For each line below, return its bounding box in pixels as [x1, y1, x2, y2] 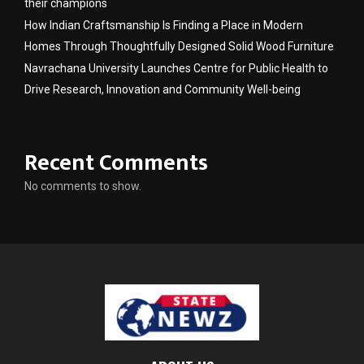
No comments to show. [24, 179, 141, 193]
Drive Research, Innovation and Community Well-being [24, 82, 301, 96]
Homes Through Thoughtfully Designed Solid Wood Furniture [24, 39, 334, 53]
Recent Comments [24, 143, 208, 182]
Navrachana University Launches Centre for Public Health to [24, 61, 328, 75]
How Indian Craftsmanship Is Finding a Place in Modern [24, 18, 303, 32]
